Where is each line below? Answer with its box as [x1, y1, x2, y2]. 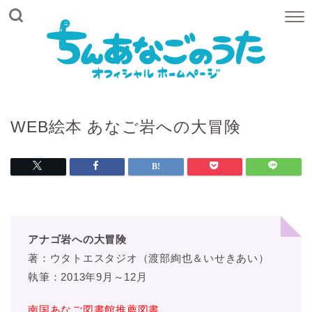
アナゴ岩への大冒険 [28, 233, 127, 245]
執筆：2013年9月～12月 [28, 270, 148, 283]
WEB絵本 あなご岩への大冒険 [10, 117, 241, 136]
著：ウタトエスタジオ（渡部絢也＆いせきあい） [28, 251, 270, 264]
